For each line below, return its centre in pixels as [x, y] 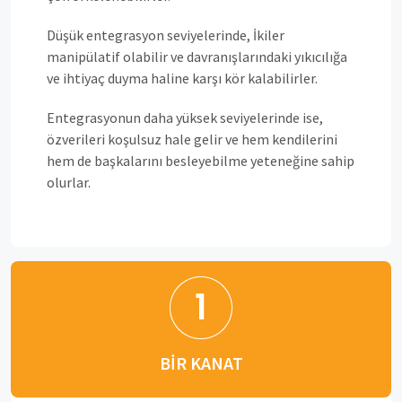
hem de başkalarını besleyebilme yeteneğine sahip [201, 161]
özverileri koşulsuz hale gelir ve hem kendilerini [192, 139]
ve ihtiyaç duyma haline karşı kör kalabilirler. [182, 78]
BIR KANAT [201, 363]
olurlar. [69, 182]
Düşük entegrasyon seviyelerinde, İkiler [166, 35]
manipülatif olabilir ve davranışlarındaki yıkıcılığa [197, 57]
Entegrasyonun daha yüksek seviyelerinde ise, [185, 118]
